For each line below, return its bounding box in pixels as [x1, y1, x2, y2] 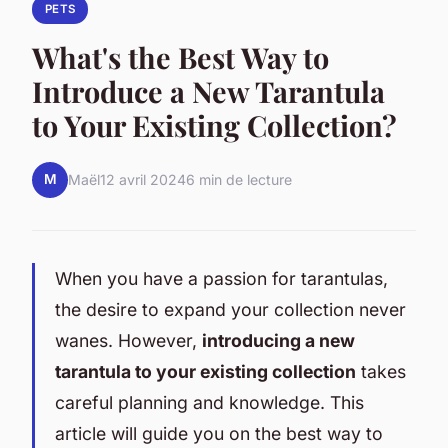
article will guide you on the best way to [55, 422, 383, 444]
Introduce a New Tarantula [32, 71, 385, 110]
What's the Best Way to [32, 37, 329, 76]
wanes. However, [55, 329, 202, 351]
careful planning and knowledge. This [55, 391, 364, 413]
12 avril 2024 [100, 171, 186, 189]
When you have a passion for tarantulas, [55, 267, 388, 289]
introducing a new [202, 329, 355, 351]
